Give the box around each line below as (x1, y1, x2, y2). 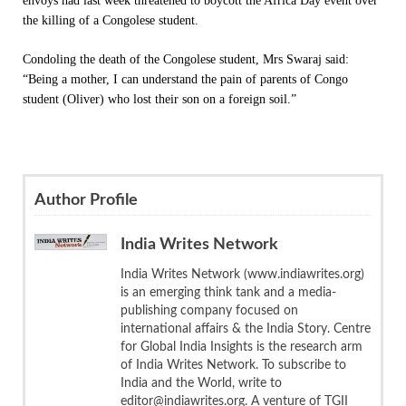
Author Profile (34, 191, 138, 208)
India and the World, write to (121, 376, 282, 390)
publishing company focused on (121, 304, 298, 317)
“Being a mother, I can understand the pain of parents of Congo (23, 72, 348, 86)
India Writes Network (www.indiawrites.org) (121, 267, 364, 281)
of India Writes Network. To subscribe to (121, 358, 346, 372)
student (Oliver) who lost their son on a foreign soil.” (23, 92, 296, 106)
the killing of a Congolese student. (23, 13, 198, 27)
